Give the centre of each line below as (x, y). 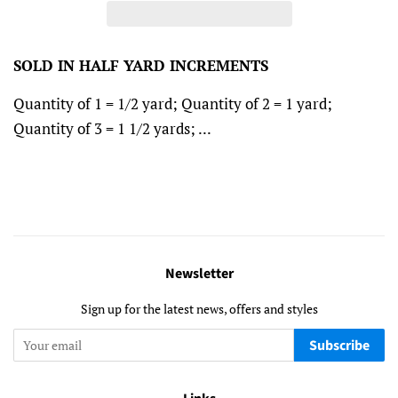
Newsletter (199, 274)
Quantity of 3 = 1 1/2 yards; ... (112, 129)
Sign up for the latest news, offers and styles (199, 309)
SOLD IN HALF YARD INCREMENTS (141, 66)
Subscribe (339, 346)
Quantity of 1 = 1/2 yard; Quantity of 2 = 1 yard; (173, 104)
